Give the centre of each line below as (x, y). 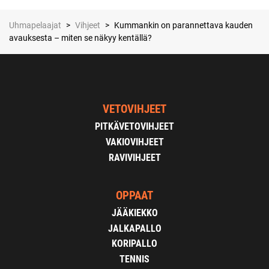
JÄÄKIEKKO (134, 213)
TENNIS (134, 259)
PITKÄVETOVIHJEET (134, 127)
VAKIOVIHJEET (134, 142)
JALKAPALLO (134, 228)
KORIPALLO (134, 244)
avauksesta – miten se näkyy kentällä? (80, 38)
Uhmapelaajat (35, 26)
